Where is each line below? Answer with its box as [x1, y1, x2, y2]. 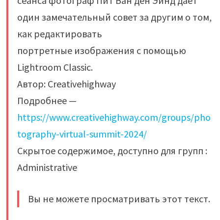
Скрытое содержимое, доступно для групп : [17, 144, 207, 157]
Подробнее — [17, 94, 77, 107]
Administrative [17, 161, 77, 173]
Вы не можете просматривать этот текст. [27, 192, 210, 205]
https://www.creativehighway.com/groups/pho [17, 110, 211, 123]
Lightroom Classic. [17, 60, 93, 73]
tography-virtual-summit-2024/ [17, 127, 147, 140]
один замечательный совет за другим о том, [17, 10, 212, 23]
